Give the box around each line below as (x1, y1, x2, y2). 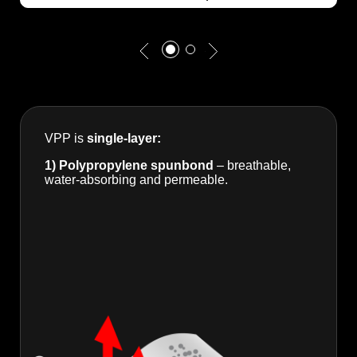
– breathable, (214, 158, 291, 172)
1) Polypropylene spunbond (45, 158, 214, 172)
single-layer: (87, 131, 161, 145)
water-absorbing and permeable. (45, 172, 228, 186)
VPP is (45, 131, 87, 145)
